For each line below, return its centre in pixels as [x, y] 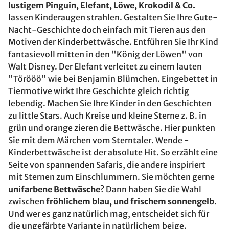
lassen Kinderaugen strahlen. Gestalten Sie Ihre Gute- [113, 17]
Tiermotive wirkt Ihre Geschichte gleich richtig [99, 91]
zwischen [27, 201]
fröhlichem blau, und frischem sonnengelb [130, 201]
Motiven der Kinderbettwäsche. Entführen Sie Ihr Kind [113, 42]
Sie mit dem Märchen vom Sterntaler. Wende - [99, 140]
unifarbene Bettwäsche [54, 189]
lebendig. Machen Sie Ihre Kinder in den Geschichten [110, 103]
